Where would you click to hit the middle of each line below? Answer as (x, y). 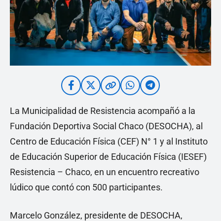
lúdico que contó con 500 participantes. (86, 187)
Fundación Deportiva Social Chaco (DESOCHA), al (106, 126)
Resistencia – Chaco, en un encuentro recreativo (105, 172)
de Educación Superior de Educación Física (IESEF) (108, 157)
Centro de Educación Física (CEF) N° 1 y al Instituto (109, 142)
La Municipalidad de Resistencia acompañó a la (103, 111)
